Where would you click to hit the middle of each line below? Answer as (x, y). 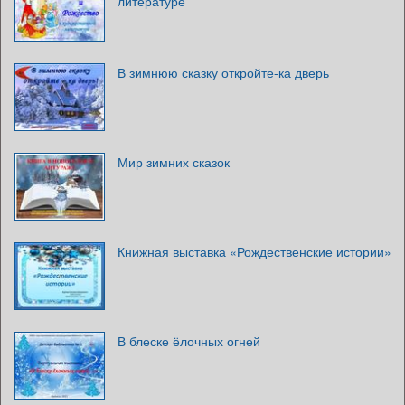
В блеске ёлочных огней (189, 341)
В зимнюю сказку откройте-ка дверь (223, 73)
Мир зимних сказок (174, 162)
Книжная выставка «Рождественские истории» (254, 252)
